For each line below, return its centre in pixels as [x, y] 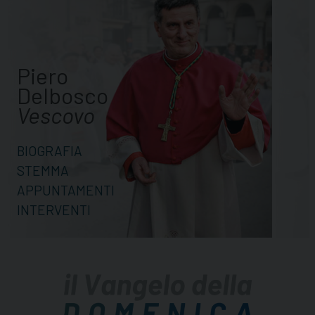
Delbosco [63, 95]
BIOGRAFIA [50, 150]
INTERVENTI [54, 210]
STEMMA [43, 170]
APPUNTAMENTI [66, 190]
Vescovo [56, 114]
